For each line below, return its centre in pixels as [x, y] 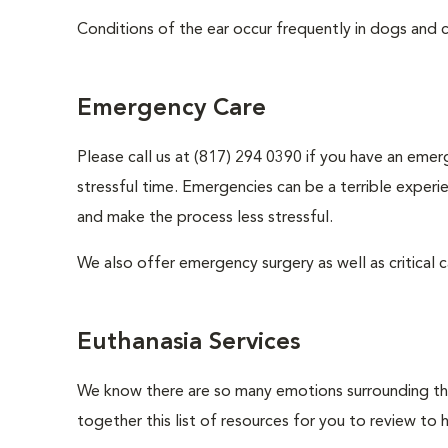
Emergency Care [171, 109]
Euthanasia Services [188, 343]
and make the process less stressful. [205, 218]
